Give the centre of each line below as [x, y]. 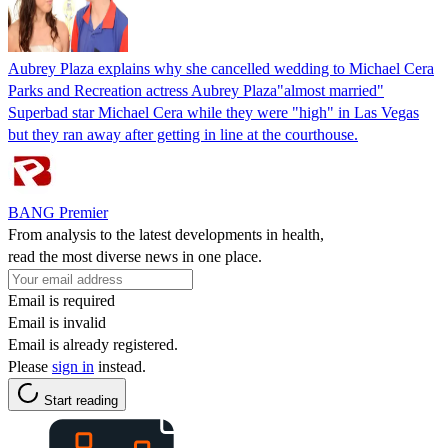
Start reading [81, 400]
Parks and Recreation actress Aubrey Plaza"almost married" [196, 90]
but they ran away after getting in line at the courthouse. [183, 134]
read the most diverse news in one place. [135, 256]
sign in [73, 366]
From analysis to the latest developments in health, [166, 234]
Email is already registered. [93, 344]
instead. [120, 366]
